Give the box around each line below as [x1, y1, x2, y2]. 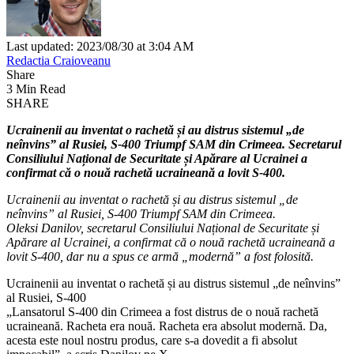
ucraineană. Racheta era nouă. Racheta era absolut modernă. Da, [6, 318, 327, 333]
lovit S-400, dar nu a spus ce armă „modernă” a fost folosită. [6, 249, 314, 263]
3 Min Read [6, 81, 66, 96]
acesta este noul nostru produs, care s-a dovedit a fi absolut [6, 333, 297, 347]
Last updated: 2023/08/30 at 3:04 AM [6, 39, 194, 53]
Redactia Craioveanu [6, 53, 111, 67]
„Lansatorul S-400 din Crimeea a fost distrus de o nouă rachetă [6, 304, 318, 318]
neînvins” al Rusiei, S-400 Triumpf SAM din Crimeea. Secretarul [6, 137, 341, 151]
